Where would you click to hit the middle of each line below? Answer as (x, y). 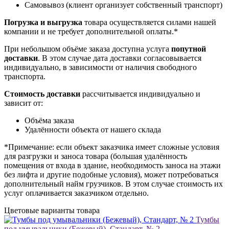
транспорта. (25, 77)
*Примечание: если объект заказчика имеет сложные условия (112, 147)
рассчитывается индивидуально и (140, 94)
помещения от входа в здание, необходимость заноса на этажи (112, 166)
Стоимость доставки (42, 94)
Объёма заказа (49, 121)
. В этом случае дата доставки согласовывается (120, 58)
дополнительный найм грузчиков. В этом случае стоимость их (113, 184)
